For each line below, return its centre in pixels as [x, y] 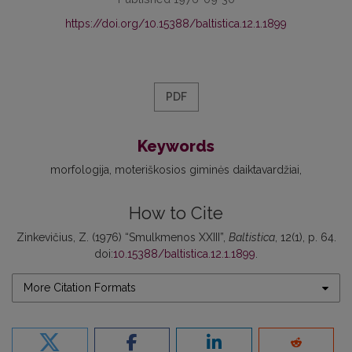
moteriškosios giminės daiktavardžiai [207, 170]
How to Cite [176, 214]
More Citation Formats [80, 288]
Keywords [176, 147]
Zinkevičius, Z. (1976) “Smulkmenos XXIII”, [122, 238]
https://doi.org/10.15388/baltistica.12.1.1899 [176, 24]
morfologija [80, 170]
